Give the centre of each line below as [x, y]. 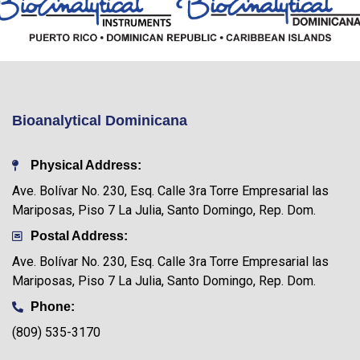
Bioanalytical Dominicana [100, 120]
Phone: [52, 306]
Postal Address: [79, 235]
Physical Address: [86, 165]
